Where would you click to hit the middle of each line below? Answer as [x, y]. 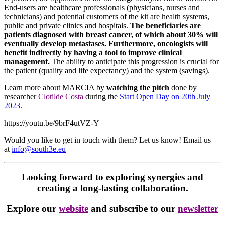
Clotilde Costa [61, 96]
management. [27, 61]
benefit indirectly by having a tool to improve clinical [93, 52]
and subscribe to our [133, 209]
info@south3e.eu [39, 149]
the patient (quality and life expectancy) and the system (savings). [107, 70]
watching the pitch [138, 87]
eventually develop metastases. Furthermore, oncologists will [106, 43]
